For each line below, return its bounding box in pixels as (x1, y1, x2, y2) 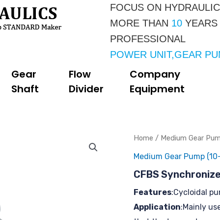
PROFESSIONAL (110, 33, 188, 44)
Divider (68, 82, 104, 96)
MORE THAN (110, 18, 171, 28)
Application (134, 202, 181, 212)
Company (129, 67, 180, 81)
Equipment (129, 82, 185, 96)
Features (134, 187, 171, 197)
